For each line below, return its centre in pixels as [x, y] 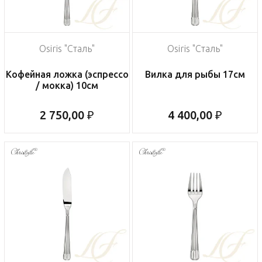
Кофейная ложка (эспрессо [67, 75]
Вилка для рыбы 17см [195, 75]
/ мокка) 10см [67, 86]
